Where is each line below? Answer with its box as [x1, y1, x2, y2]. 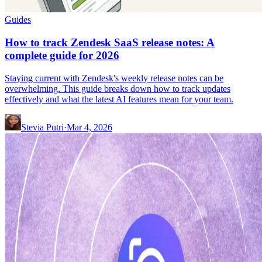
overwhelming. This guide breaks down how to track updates [5, 83, 230, 94]
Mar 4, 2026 [67, 122, 112, 132]
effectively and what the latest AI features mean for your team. [5, 94, 233, 104]
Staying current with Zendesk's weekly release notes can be [5, 73, 223, 83]
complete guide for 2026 [5, 49, 119, 62]
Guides [5, 15, 31, 25]
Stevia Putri [21, 122, 64, 132]
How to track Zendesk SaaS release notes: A [5, 36, 215, 49]
